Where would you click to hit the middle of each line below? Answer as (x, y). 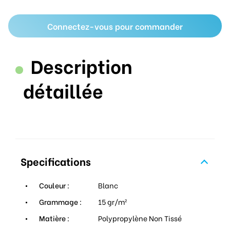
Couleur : (53, 185)
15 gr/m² (112, 201)
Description (82, 65)
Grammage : (60, 201)
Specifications (56, 161)
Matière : (53, 218)
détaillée (63, 90)
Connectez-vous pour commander (115, 26)
